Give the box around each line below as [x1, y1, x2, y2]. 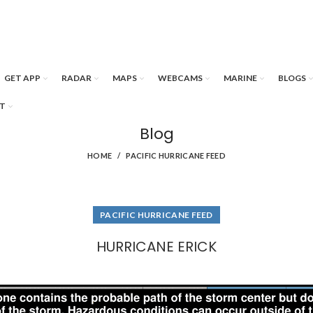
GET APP [4, 73, 41, 83]
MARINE [224, 73, 257, 83]
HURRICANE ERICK [96, 237, 217, 256]
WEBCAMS [158, 73, 203, 83]
